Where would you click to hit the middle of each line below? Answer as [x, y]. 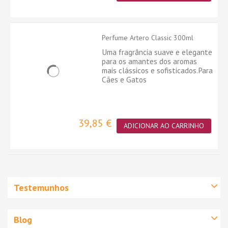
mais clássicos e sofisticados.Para [157, 70]
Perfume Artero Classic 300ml [148, 38]
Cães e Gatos [124, 80]
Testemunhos [41, 188]
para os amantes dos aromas [149, 61]
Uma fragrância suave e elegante [157, 52]
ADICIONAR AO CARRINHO [164, 126]
